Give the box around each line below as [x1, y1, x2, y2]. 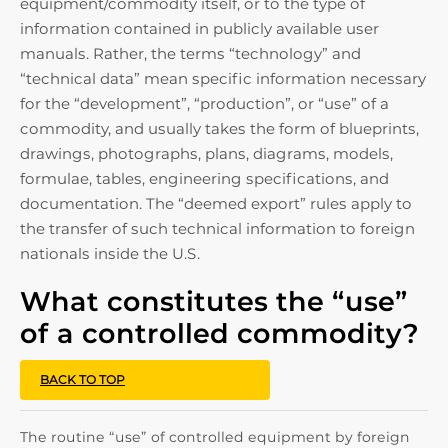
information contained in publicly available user [20, 19, 379, 38]
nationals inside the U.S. [20, 244, 200, 263]
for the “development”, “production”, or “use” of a [20, 94, 389, 113]
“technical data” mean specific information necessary [20, 69, 426, 88]
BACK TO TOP [40, 372, 125, 387]
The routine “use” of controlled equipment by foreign [20, 428, 410, 446]
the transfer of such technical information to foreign [20, 219, 415, 238]
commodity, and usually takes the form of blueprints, [20, 119, 419, 138]
